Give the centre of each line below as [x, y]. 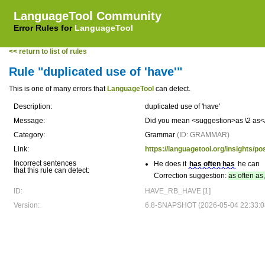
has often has [212, 164]
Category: [29, 135]
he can [248, 164]
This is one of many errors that [58, 89]
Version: [27, 205]
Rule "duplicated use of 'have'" [96, 72]
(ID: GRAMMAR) [203, 135]
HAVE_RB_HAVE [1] [178, 191]
